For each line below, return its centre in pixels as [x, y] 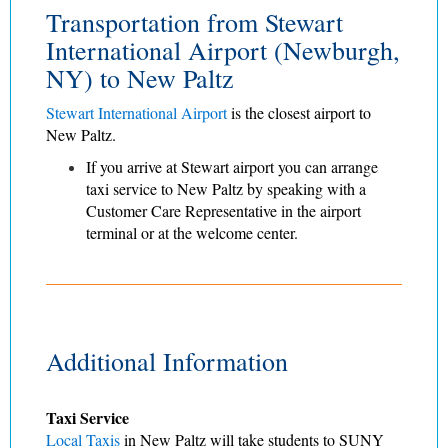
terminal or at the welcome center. [192, 232]
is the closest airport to [301, 112]
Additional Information [167, 360]
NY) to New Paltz [140, 77]
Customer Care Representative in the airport [223, 210]
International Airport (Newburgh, [223, 49]
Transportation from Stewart [194, 21]
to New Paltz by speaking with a [261, 188]
